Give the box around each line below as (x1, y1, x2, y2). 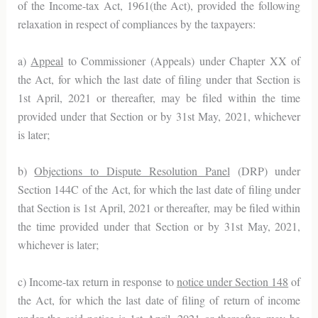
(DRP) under (229, 163, 301, 179)
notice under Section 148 (176, 273, 289, 289)
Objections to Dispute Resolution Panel (34, 163, 230, 179)
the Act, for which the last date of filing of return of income (17, 292, 301, 307)
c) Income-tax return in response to (17, 273, 177, 289)
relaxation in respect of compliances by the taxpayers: (17, 16, 256, 31)
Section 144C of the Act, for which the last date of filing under (17, 182, 301, 197)
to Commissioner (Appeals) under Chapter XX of (63, 53, 301, 68)
